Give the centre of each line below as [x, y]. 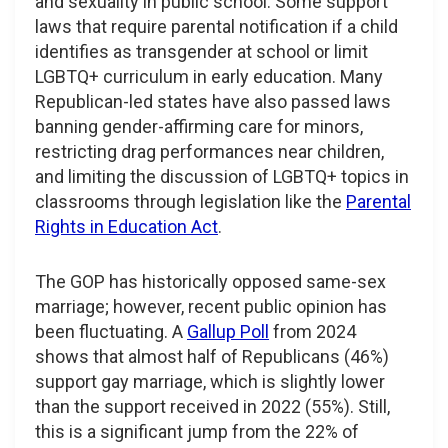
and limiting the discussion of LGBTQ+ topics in [222, 176]
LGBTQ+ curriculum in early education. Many [209, 76]
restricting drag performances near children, [209, 151]
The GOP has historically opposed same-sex [210, 281]
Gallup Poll [228, 331]
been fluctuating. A [111, 331]
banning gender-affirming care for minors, [199, 126]
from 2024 [312, 331]
